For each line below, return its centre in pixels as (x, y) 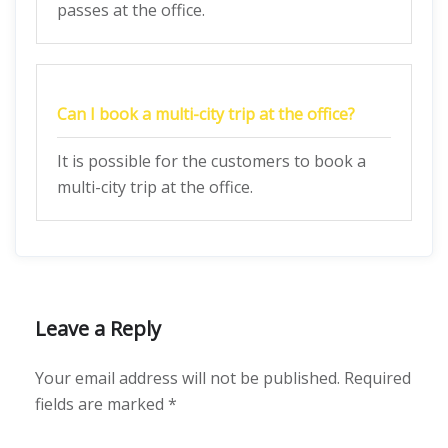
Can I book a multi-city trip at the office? (206, 114)
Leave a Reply (98, 328)
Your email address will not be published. (187, 378)
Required (377, 378)
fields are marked (101, 404)
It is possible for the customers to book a (211, 161)
